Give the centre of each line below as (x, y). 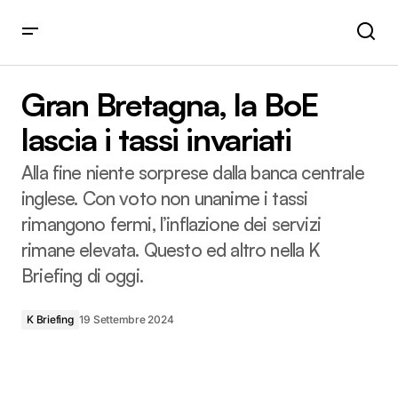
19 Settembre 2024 (126, 319)
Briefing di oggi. (82, 275)
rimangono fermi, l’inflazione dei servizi (171, 223)
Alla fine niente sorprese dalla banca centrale (193, 172)
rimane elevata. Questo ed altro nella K (171, 249)
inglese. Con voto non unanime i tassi (165, 198)
